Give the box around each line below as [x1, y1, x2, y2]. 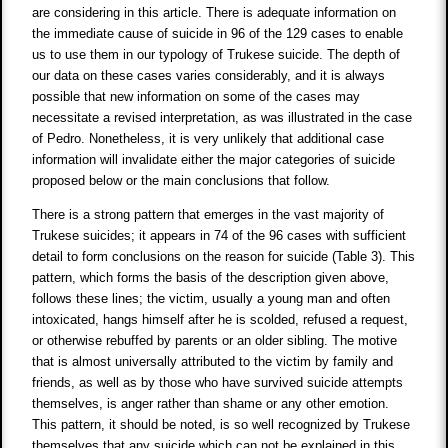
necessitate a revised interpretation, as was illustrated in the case [32, 110, 413, 126]
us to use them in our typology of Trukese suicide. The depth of [32, 47, 401, 63]
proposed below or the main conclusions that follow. [32, 173, 331, 189]
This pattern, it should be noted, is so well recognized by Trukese [32, 417, 411, 433]
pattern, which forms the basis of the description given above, [32, 270, 390, 286]
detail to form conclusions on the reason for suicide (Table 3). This [32, 249, 416, 265]
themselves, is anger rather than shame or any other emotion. [32, 396, 390, 412]
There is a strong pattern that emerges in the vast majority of [32, 207, 385, 223]
